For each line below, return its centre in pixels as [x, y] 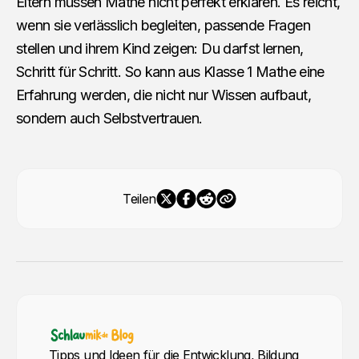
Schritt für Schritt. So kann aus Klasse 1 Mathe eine [170, 71]
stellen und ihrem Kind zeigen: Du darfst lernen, [160, 48]
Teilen [139, 198]
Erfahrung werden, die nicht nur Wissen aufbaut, [163, 95]
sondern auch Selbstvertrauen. [109, 118]
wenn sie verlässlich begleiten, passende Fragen [163, 25]
